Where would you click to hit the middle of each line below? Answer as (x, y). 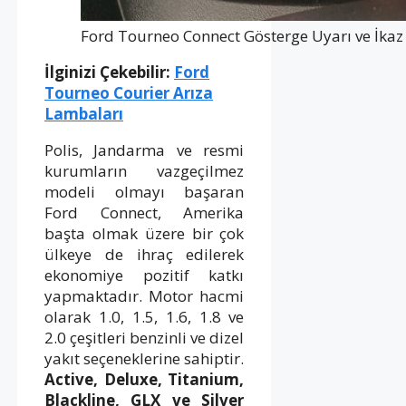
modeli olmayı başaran (145, 191)
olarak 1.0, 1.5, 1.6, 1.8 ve (145, 316)
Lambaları (84, 113)
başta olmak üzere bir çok (145, 233)
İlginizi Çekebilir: (109, 72)
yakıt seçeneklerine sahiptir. (145, 358)
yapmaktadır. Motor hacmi (145, 295)
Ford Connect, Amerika (145, 212)
